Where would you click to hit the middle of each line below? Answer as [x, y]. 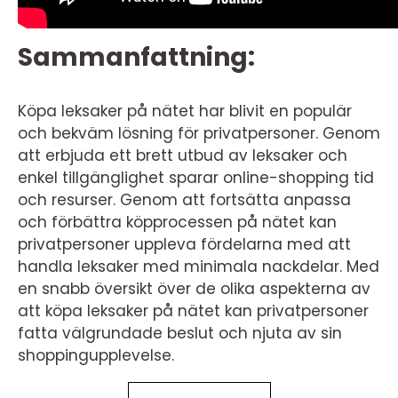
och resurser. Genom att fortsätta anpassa [184, 200]
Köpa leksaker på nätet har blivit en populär [185, 111]
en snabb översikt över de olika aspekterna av [194, 289]
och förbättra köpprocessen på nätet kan [177, 222]
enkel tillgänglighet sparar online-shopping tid [196, 178]
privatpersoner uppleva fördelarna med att [184, 244]
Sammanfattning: [136, 57]
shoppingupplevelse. [96, 355]
